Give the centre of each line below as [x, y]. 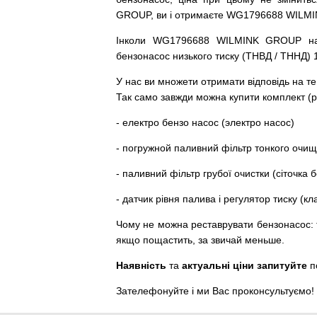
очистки [252, 173]
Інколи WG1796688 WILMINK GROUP [213, 40]
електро [141, 122]
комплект [284, 97]
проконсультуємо [272, 291]
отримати [223, 81]
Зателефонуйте [152, 291]
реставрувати [223, 224]
